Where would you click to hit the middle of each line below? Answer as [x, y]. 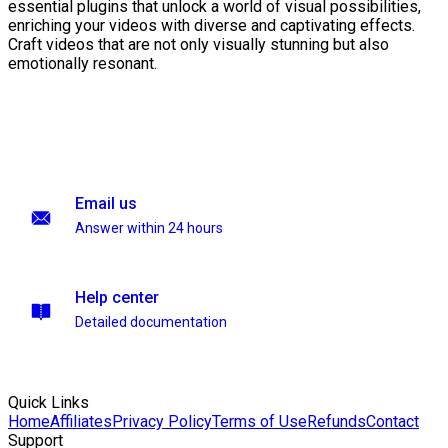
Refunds [336, 421]
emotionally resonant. [82, 64]
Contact [392, 421]
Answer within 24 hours [149, 228]
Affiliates [81, 421]
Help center [117, 297]
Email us [106, 203]
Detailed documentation [151, 322]
